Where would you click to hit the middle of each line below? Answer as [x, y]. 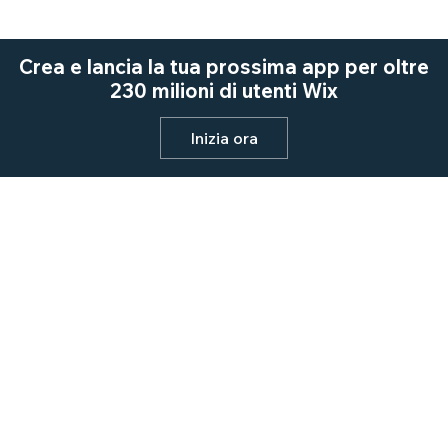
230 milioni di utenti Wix [224, 90]
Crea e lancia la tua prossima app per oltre [224, 66]
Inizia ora [224, 138]
